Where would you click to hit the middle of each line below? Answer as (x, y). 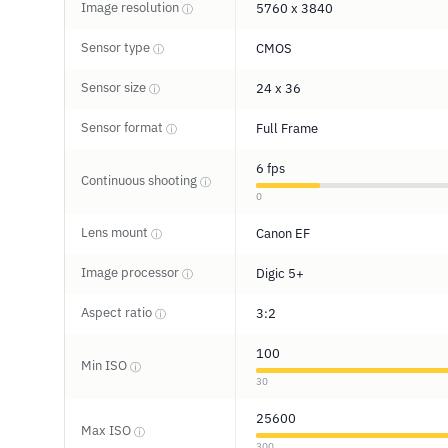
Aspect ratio (118, 312)
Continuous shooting (140, 180)
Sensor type (117, 47)
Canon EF (283, 233)
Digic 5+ (280, 273)
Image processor (131, 272)
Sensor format (123, 127)
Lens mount (116, 232)
